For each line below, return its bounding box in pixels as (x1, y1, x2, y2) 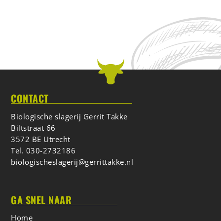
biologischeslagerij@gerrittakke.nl (11, 156, 134, 167)
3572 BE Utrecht (11, 134, 71, 144)
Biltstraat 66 (11, 122, 56, 133)
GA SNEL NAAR (11, 192, 72, 208)
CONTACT (11, 90, 49, 106)
